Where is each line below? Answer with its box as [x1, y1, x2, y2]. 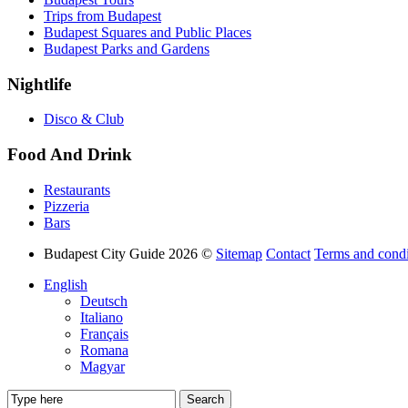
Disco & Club [44, 111, 124, 127]
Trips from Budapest [44, 7, 161, 24]
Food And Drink [7, 145, 132, 165]
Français [80, 325, 128, 342]
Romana [80, 342, 128, 358]
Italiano [80, 309, 123, 325]
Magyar [80, 358, 125, 374]
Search [187, 392, 224, 406]
